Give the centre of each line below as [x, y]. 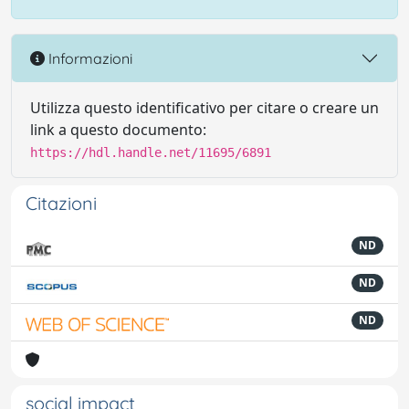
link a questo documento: [118, 130]
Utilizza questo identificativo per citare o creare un [204, 108]
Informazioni [89, 58]
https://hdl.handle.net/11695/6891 [151, 152]
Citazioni [61, 203]
